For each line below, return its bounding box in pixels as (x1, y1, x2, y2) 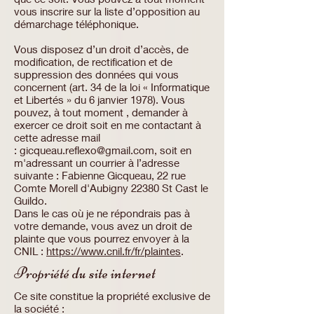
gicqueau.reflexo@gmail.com (20, 144, 154, 156)
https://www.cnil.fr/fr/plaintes (46, 245, 181, 257)
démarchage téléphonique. (14, 18, 139, 30)
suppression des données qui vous (14, 68, 179, 81)
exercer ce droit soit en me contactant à (14, 118, 201, 131)
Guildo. (14, 194, 47, 207)
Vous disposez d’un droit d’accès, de (14, 43, 189, 55)
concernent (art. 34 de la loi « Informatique (14, 81, 210, 93)
